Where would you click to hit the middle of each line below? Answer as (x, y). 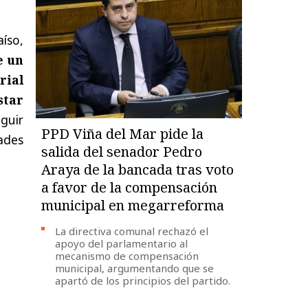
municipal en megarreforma (133, 205)
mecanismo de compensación (127, 255)
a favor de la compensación (130, 187)
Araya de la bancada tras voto (138, 169)
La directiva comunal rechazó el (132, 231)
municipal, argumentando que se (135, 268)
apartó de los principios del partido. (143, 280)
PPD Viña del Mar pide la (123, 133)
